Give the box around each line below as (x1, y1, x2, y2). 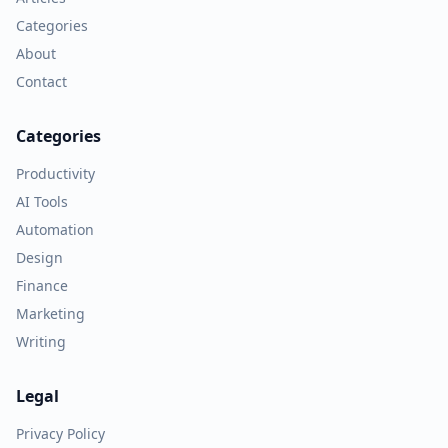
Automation (16, 219, 94, 239)
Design (16, 247, 63, 267)
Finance (16, 275, 68, 295)
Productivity (16, 163, 95, 183)
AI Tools (16, 191, 68, 211)
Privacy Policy (16, 423, 105, 443)
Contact (16, 71, 67, 91)
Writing (16, 331, 66, 351)
